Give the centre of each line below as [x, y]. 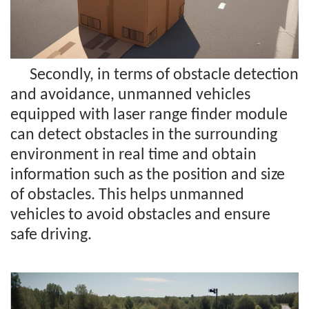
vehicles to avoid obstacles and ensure [140, 216]
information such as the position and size [148, 176]
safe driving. [51, 236]
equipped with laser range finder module [149, 116]
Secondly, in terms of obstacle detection [164, 76]
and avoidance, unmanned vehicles [130, 96]
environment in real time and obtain [133, 156]
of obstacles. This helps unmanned [127, 196]
